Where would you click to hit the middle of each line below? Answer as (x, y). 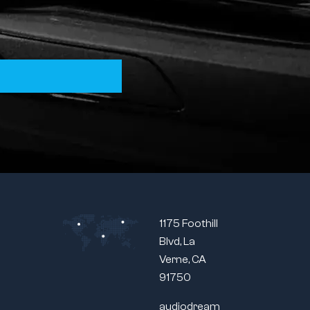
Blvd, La (177, 241)
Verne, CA (182, 259)
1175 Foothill (188, 223)
